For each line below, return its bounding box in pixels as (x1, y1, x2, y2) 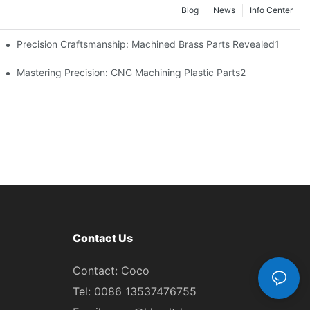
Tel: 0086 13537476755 (72, 284, 197, 299)
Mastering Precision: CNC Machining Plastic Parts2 (17, 66, 246, 78)
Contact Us (72, 230, 133, 245)
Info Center (250, 5, 293, 16)
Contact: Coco (72, 264, 149, 278)
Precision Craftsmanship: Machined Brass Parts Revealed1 (17, 37, 280, 50)
